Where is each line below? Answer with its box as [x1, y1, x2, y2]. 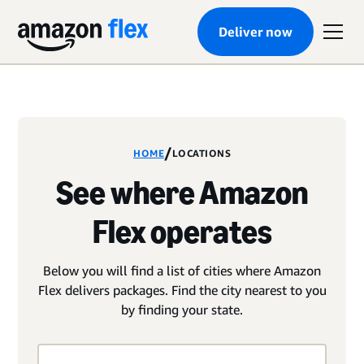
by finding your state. [121, 301, 243, 318]
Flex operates [92, 212, 272, 251]
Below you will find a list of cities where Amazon [43, 262, 321, 279]
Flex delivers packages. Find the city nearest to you [37, 282, 327, 298]
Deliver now [218, 24, 292, 40]
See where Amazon [56, 173, 308, 212]
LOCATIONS [171, 146, 231, 159]
